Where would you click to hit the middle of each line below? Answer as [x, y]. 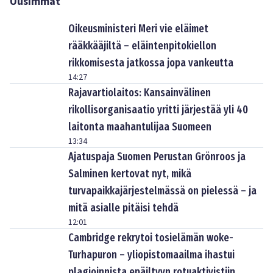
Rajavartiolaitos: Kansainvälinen [140, 93]
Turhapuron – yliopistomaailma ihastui [151, 255]
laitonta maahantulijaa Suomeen [140, 127]
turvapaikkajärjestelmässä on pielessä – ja [162, 191]
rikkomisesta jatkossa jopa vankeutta [151, 63]
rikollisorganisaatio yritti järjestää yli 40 [158, 110]
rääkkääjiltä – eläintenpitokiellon [142, 46]
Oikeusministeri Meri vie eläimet [138, 29]
